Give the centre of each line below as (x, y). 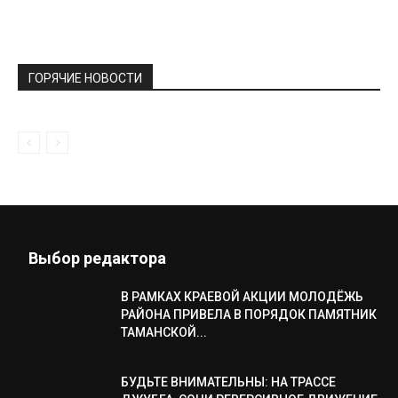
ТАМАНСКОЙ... (164, 332)
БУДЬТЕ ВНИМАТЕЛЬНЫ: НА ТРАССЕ (228, 382)
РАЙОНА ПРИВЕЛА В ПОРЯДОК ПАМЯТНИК (249, 314)
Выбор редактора (97, 258)
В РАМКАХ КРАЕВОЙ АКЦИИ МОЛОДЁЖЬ (242, 297)
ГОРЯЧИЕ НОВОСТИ (85, 78)
